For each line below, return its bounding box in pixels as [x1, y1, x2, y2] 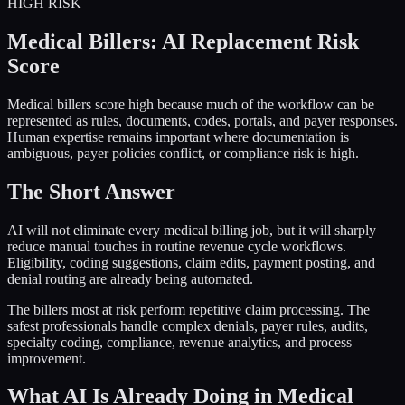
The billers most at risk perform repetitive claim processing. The [7, 301, 370, 317]
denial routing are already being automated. [7, 270, 253, 287]
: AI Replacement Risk [150, 29, 359, 53]
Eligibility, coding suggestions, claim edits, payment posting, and [7, 254, 375, 270]
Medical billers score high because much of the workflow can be [7, 96, 374, 112]
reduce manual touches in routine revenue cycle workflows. [7, 238, 346, 254]
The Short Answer [7, 179, 175, 203]
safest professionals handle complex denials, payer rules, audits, [7, 317, 368, 334]
